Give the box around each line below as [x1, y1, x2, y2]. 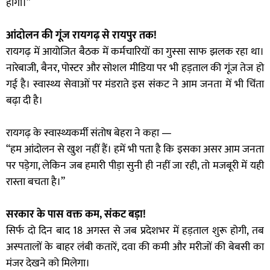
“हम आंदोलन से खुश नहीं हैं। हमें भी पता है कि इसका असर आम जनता [6, 140, 264, 159]
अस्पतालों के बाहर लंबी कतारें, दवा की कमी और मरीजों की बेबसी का [6, 238, 264, 257]
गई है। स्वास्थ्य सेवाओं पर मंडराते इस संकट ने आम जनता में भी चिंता [6, 75, 264, 94]
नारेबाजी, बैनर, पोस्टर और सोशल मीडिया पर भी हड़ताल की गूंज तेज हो [6, 59, 264, 78]
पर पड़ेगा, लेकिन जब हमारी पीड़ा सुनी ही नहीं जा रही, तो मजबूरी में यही [6, 157, 264, 175]
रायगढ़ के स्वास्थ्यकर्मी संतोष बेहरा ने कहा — [6, 124, 172, 143]
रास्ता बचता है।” [6, 173, 65, 192]
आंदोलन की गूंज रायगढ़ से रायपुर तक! [6, 27, 157, 45]
